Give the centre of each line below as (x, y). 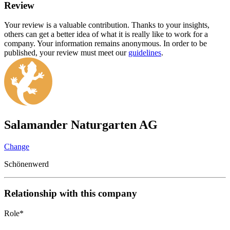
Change (17, 147)
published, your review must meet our (66, 53)
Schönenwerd (26, 164)
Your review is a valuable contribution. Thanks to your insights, (107, 25)
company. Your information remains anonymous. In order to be (106, 44)
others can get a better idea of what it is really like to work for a (106, 34)
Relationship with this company (71, 193)
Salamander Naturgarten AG (81, 125)
